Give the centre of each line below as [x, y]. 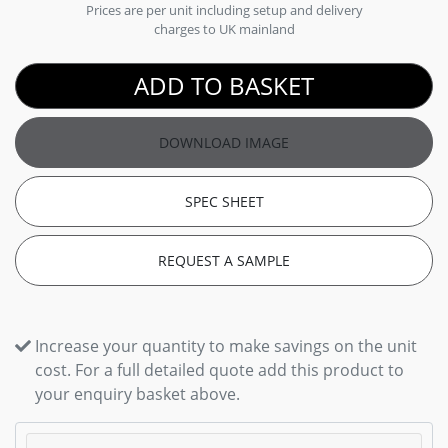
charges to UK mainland [224, 29]
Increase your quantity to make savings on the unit [226, 346]
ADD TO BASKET [224, 85]
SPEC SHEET [224, 201]
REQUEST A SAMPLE [224, 260]
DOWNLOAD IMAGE [224, 142]
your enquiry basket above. [137, 394]
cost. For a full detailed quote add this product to [219, 370]
